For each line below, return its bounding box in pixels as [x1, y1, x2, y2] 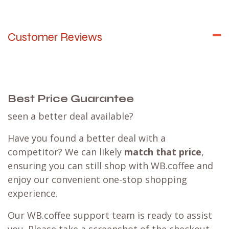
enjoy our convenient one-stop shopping [8, 173, 187, 186]
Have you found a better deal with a [8, 132, 166, 145]
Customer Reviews [8, 30, 102, 44]
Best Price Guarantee [8, 93, 134, 106]
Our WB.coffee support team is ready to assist [8, 209, 212, 222]
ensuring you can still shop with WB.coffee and [8, 159, 213, 172]
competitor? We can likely [8, 146, 124, 158]
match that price [124, 146, 201, 158]
